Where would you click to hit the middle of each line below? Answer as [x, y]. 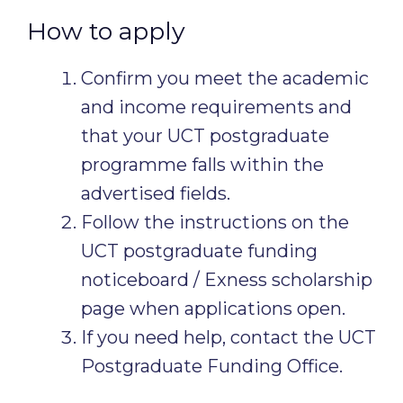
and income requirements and [216, 107]
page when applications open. [213, 309]
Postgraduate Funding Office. [212, 366]
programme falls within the [202, 165]
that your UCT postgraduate [205, 136]
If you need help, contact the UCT [228, 337]
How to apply [106, 31]
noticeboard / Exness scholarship [227, 280]
